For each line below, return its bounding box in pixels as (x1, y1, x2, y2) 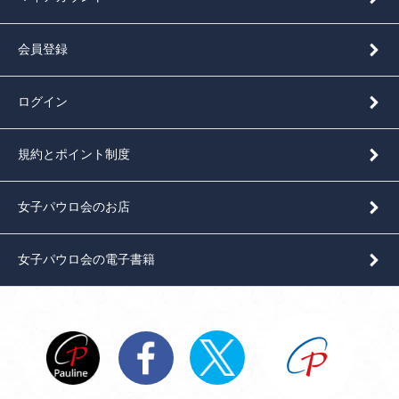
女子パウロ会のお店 (18, 199, 130, 214)
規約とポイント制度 (18, 146, 130, 161)
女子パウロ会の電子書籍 (18, 251, 155, 266)
